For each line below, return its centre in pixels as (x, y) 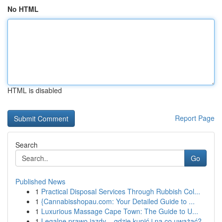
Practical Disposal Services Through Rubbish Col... (121, 191)
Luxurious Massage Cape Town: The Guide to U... (120, 211)
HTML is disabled (35, 90)
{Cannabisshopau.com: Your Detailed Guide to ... (118, 201)
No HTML (23, 9)
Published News (40, 181)
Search (27, 145)
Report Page (195, 118)
